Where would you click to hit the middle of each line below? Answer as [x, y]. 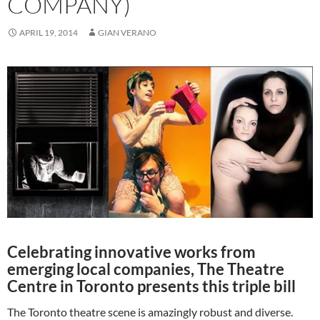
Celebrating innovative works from [131, 252]
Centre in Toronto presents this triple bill [151, 286]
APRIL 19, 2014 [49, 32]
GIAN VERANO [127, 32]
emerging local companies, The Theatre [146, 269]
